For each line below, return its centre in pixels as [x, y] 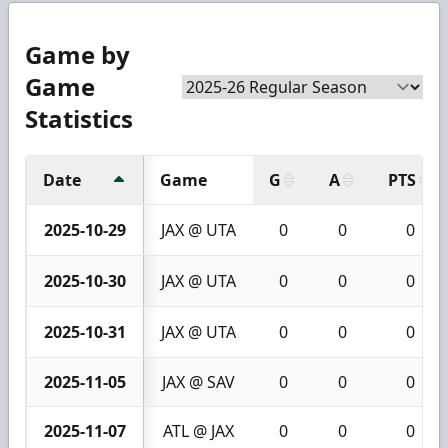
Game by [77, 54]
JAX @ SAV [198, 381]
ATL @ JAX [198, 430]
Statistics [79, 118]
